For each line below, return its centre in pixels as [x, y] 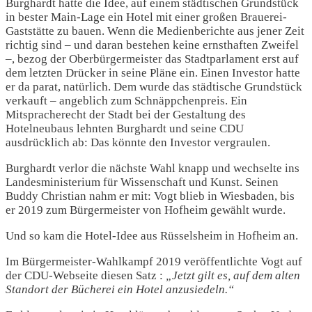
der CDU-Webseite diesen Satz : [86, 275]
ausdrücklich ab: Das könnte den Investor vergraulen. [138, 142]
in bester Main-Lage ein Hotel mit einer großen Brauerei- [146, 17]
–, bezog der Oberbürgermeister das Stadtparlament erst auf [152, 58]
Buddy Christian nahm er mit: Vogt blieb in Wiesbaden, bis [150, 196]
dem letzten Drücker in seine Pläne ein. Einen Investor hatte [153, 72]
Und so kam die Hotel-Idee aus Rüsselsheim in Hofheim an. [152, 235]
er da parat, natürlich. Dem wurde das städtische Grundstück [154, 86]
